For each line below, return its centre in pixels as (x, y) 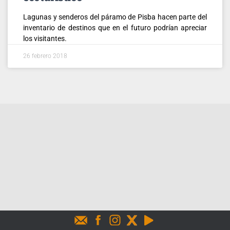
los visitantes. (45, 38)
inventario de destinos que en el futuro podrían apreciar (115, 27)
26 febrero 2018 (45, 56)
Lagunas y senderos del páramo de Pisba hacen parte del (115, 17)
